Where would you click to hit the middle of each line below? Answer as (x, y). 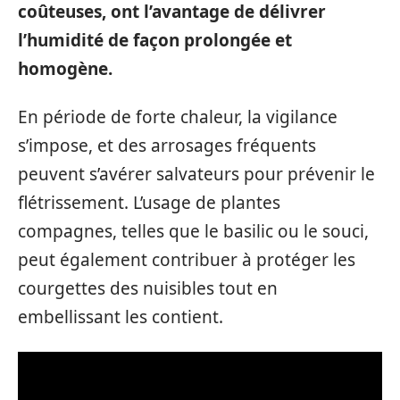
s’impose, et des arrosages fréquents (167, 146)
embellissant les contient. (121, 317)
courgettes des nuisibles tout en (148, 289)
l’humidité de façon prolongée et (155, 40)
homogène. (65, 68)
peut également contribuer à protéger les (187, 260)
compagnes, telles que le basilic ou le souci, (193, 232)
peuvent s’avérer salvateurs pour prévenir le (196, 175)
